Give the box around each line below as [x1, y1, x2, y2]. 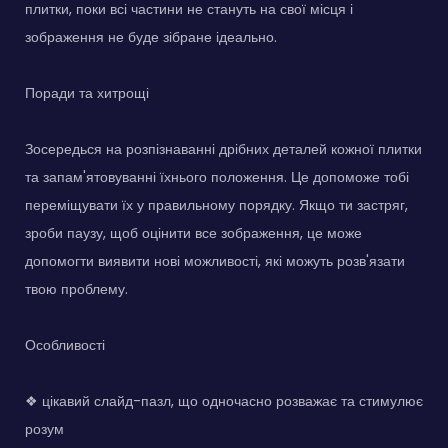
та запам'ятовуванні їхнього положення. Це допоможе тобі [25, 167, 409, 188]
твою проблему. [25, 279, 128, 300]
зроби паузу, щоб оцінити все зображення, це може [25, 223, 362, 244]
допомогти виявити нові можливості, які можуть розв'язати [25, 251, 405, 272]
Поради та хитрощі [25, 83, 149, 104]
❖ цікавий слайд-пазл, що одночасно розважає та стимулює [25, 391, 423, 412]
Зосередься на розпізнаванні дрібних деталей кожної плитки [25, 139, 422, 160]
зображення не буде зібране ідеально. [25, 27, 277, 48]
